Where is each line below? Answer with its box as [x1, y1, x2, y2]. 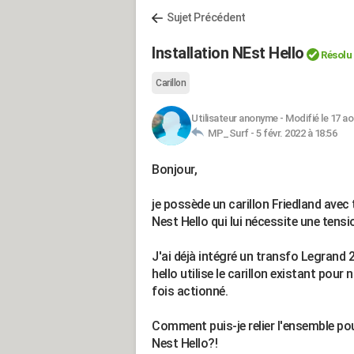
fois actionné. [152, 284, 228, 299]
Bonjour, [152, 162, 197, 177]
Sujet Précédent [167, 11, 246, 24]
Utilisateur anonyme [191, 112, 278, 124]
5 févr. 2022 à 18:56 [256, 127, 337, 139]
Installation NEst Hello [152, 43, 304, 62]
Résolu [321, 49, 352, 61]
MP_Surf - [204, 127, 256, 139]
